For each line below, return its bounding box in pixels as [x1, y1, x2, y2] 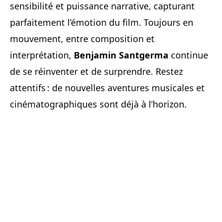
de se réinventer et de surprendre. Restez [10, 65, 183, 77]
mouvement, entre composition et [10, 32, 155, 45]
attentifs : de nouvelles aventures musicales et [10, 81, 205, 94]
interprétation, [10, 49, 74, 61]
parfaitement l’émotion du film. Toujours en [10, 16, 193, 28]
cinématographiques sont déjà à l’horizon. [10, 98, 187, 110]
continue [168, 49, 208, 61]
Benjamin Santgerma [74, 49, 168, 61]
